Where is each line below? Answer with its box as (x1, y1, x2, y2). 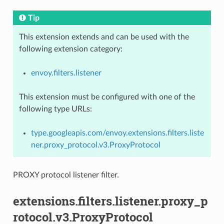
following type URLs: (18, 104, 92, 113)
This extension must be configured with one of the (18, 92, 195, 101)
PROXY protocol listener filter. (12, 170, 119, 179)
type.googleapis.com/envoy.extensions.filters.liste (30, 128, 204, 137)
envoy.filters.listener (30, 68, 101, 77)
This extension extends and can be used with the (18, 32, 189, 41)
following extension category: (18, 44, 122, 53)
